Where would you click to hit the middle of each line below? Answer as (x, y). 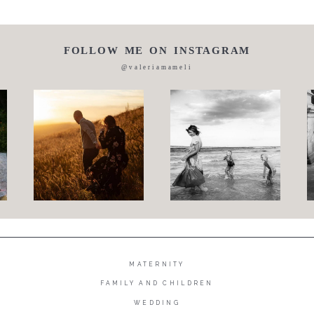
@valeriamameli (157, 68)
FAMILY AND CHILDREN (157, 284)
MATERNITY (157, 264)
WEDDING (157, 303)
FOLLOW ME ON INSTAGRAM (157, 50)
